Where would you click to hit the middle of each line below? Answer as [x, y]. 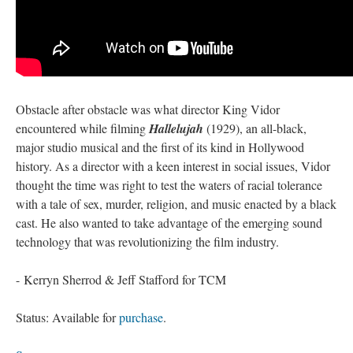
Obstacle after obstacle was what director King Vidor [148, 109]
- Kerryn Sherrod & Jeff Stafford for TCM [121, 279]
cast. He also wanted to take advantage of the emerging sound [169, 223]
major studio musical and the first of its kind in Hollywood [160, 147]
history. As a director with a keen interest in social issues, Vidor [173, 166]
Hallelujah [176, 128]
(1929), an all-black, [255, 128]
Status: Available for [67, 317]
